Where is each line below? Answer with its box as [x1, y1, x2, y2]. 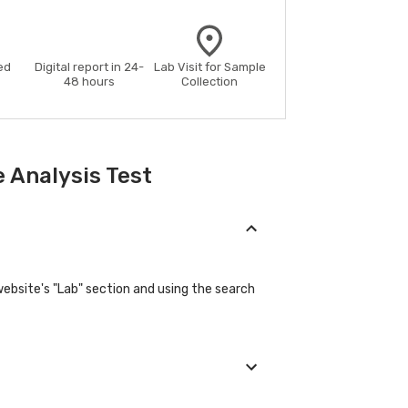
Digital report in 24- [34, 59, 144, 74]
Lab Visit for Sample [153, 59, 266, 74]
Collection [181, 74, 239, 88]
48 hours [63, 74, 115, 88]
